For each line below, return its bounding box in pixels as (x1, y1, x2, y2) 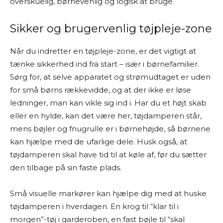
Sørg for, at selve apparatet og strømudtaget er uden (10, 72, 211, 82)
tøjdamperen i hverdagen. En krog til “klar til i (10, 202, 179, 211)
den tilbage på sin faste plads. (10, 163, 121, 172)
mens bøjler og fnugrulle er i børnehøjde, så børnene (10, 124, 211, 133)
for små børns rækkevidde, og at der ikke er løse (10, 85, 191, 95)
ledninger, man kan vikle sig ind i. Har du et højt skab (10, 98, 207, 108)
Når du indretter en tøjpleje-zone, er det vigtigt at (10, 46, 196, 56)
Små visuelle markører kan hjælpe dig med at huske (10, 189, 207, 198)
